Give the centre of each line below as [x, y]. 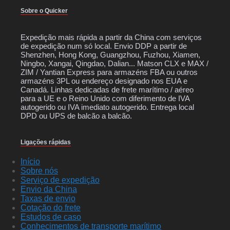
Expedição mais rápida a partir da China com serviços [111, 37]
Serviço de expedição [60, 180]
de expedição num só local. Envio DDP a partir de [104, 46]
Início [30, 161]
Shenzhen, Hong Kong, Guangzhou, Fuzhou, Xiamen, [110, 55]
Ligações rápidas [46, 142]
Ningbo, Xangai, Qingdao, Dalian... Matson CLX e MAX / [114, 64]
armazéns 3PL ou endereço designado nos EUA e [104, 81]
